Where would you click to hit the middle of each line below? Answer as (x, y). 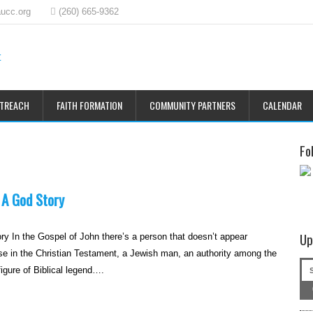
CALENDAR (282, 105)
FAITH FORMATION (89, 105)
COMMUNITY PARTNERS (192, 105)
